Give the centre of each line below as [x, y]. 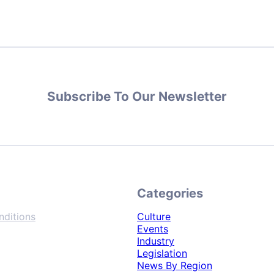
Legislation [162, 254]
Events [153, 229]
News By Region [175, 266]
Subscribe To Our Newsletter [137, 96]
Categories [170, 193]
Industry [156, 241]
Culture [154, 217]
